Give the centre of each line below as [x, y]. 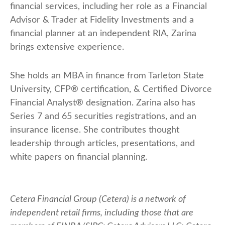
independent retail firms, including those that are [102, 213]
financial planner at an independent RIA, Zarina [103, 34]
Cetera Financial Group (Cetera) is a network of [98, 200]
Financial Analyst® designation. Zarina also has [103, 103]
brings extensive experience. [67, 47]
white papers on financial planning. [79, 157]
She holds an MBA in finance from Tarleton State [107, 76]
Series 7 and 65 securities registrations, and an [103, 117]
